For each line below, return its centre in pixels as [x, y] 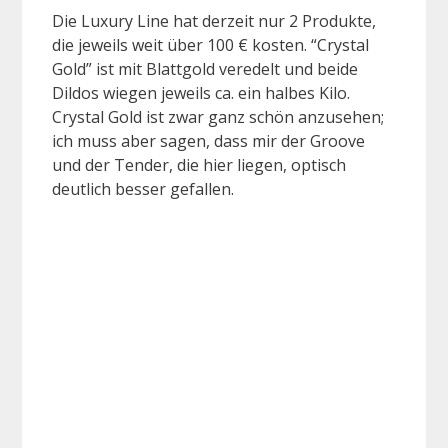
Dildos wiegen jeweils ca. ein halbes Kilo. [201, 93]
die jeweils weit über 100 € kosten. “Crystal [210, 45]
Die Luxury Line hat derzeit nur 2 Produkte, [214, 21]
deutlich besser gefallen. [143, 189]
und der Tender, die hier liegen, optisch [199, 165]
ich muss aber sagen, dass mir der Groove [208, 141]
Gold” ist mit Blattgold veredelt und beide [205, 69]
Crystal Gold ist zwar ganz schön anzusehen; [218, 117]
